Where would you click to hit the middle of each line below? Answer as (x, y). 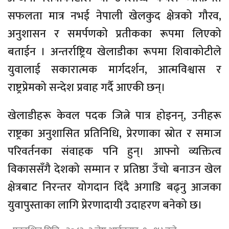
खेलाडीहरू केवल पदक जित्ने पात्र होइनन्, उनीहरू (114, 116)
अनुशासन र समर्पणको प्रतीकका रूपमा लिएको (114, 34)
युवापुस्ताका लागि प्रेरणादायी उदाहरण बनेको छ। (105, 205)
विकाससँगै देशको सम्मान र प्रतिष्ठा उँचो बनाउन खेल (114, 169)
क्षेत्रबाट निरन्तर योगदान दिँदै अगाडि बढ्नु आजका (114, 187)
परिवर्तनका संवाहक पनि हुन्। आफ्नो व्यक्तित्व (114, 151)
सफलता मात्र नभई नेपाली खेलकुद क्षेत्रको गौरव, (114, 16)
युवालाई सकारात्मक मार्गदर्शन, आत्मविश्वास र (114, 70)
